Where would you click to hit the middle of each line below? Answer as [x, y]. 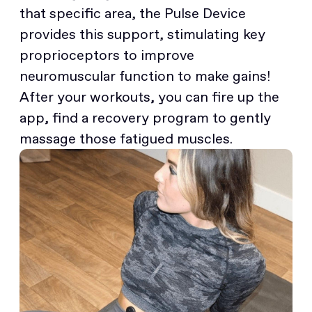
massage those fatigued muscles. [126, 139]
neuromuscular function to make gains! [145, 76]
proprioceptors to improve [107, 55]
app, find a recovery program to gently [145, 118]
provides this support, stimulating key [142, 34]
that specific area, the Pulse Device [133, 13]
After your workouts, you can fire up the [149, 97]
